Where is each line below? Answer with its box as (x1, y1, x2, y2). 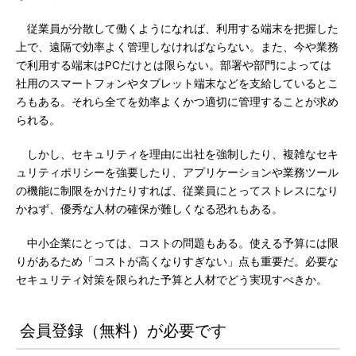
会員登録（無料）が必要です (20, 321, 226, 340)
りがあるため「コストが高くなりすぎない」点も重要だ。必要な (16, 255, 339, 268)
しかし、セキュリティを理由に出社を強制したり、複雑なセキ (16, 148, 339, 161)
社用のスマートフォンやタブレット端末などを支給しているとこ (16, 77, 339, 90)
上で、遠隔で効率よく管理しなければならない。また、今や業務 (16, 41, 339, 53)
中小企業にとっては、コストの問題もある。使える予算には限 (16, 237, 339, 250)
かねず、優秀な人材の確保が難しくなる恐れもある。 (16, 203, 283, 215)
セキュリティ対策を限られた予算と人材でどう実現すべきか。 (16, 273, 327, 286)
